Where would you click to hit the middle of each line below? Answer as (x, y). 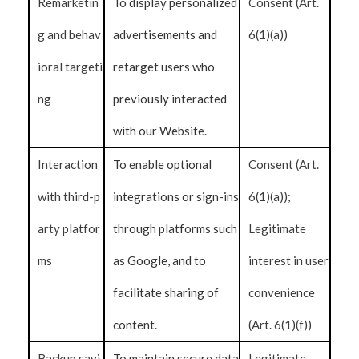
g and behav (69, 34)
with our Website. (160, 131)
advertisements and (165, 34)
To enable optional (162, 164)
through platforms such (175, 228)
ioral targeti (70, 67)
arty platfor (69, 228)
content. (135, 325)
